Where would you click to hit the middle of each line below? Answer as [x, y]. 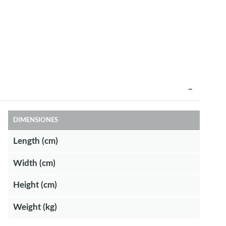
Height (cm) [35, 185]
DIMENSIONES [35, 120]
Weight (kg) [35, 207]
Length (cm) [35, 141]
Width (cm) [34, 163]
